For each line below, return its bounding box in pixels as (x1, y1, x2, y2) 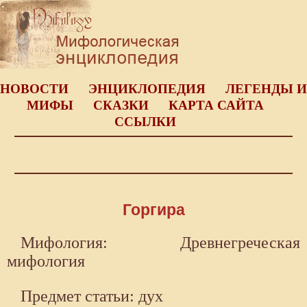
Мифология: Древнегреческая (21, 234, 300, 252)
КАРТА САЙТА (168, 98, 264, 112)
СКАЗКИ (93, 98, 149, 112)
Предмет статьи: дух (21, 287, 163, 306)
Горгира (122, 201, 185, 219)
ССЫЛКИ (114, 114, 176, 129)
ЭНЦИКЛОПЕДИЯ (88, 82, 206, 96)
